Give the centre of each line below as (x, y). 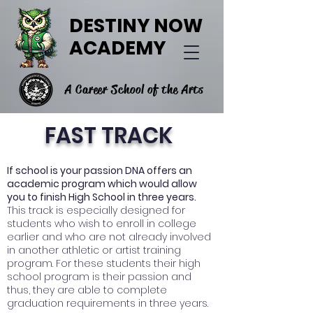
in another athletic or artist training (94, 250)
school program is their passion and (99, 277)
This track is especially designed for (96, 210)
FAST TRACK (109, 136)
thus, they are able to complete (87, 290)
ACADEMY (118, 48)
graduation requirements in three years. (108, 303)
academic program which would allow (102, 184)
